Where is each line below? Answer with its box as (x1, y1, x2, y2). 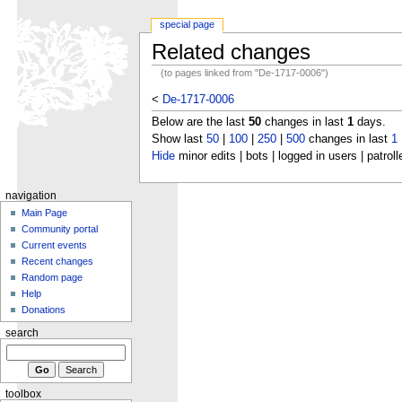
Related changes (151, 39, 310, 65)
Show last (151, 132, 206, 145)
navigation (4, 189, 57, 201)
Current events (22, 239, 88, 250)
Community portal (22, 223, 99, 234)
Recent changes (22, 255, 94, 267)
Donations (22, 303, 66, 315)
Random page (22, 271, 83, 283)
